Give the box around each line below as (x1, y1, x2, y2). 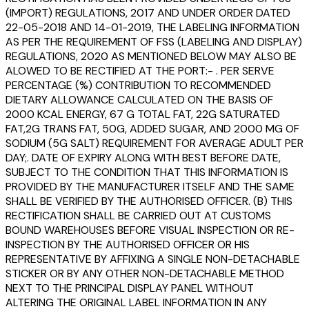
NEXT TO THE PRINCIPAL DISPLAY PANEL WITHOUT (6, 280, 254, 295)
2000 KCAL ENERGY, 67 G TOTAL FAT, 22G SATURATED (6, 106, 280, 121)
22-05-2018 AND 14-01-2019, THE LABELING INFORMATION (6, 19, 299, 34)
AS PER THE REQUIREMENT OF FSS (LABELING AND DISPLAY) (6, 34, 302, 49)
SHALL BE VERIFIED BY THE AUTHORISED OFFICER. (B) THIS (6, 193, 292, 208)
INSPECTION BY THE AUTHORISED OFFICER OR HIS (6, 237, 250, 252)
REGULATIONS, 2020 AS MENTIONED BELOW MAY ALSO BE (6, 48, 297, 63)
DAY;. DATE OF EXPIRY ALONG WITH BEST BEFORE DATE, (6, 150, 281, 165)
